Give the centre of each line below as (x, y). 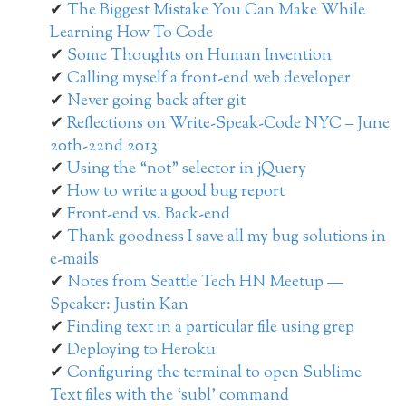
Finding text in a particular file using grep (211, 329)
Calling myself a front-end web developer (209, 79)
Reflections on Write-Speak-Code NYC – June (228, 125)
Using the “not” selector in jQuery (187, 170)
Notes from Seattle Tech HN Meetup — (205, 283)
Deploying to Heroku (141, 351)
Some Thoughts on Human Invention (199, 57)
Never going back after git (156, 102)
